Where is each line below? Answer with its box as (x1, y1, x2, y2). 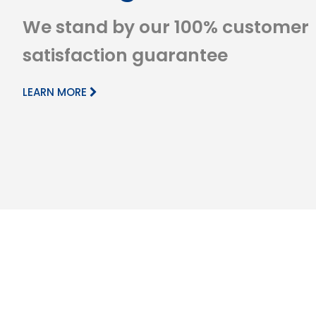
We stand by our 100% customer (23, 14, 309, 39)
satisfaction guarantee (23, 42, 228, 68)
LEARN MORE (23, 84, 90, 99)
